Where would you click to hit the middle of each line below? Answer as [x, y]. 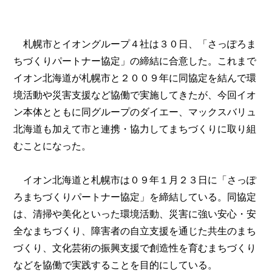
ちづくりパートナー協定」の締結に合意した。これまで [135, 61]
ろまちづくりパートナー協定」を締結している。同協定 [135, 197]
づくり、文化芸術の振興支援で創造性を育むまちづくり [135, 248]
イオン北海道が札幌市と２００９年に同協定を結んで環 [135, 78]
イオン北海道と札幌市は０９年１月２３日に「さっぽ [135, 180]
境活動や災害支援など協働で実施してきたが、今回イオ [135, 95]
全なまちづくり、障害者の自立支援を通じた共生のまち [135, 231]
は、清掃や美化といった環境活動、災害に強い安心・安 [135, 214]
